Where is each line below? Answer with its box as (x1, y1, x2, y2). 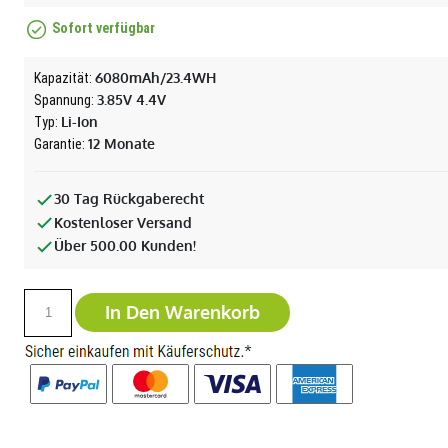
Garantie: (34, 136, 89, 152)
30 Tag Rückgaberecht (54, 190, 205, 207)
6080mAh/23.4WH (95, 69, 217, 86)
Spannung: (34, 92, 98, 108)
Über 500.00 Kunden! (54, 237, 197, 254)
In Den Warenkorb (105, 301, 261, 323)
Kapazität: (34, 70, 96, 86)
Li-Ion (61, 113, 99, 130)
